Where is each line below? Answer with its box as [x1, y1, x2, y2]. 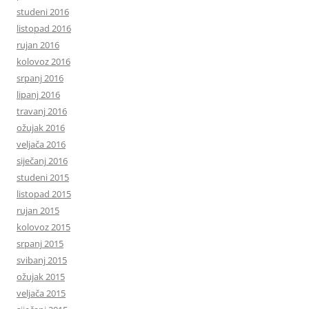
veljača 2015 [17, 286, 66, 299]
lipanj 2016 [17, 88, 60, 101]
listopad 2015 [17, 187, 71, 200]
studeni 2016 [17, 5, 69, 18]
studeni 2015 [17, 170, 69, 183]
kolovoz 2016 [17, 54, 70, 68]
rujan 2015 [17, 203, 59, 217]
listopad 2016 [17, 21, 71, 34]
